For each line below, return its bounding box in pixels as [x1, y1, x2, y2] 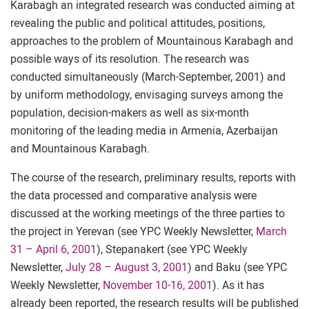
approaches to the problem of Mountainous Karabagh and [10, 34, 293, 48]
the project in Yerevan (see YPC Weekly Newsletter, [10, 225, 256, 238]
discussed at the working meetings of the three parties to [10, 207, 285, 220]
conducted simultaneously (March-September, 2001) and [10, 70, 286, 83]
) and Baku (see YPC [188, 261, 287, 274]
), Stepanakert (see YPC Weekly [97, 243, 248, 256]
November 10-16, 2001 [103, 279, 212, 292]
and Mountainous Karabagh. [10, 142, 150, 155]
